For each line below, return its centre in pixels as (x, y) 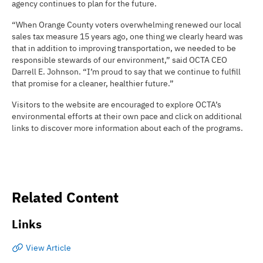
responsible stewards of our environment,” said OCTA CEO (119, 60)
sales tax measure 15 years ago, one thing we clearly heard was (127, 36)
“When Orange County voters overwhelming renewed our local (127, 25)
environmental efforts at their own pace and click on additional (127, 116)
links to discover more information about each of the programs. (127, 128)
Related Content (65, 197)
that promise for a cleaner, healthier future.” (93, 83)
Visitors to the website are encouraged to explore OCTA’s (117, 104)
